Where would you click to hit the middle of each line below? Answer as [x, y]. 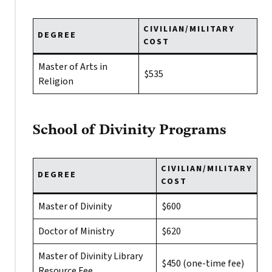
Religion [56, 81]
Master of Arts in [73, 67]
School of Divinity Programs [130, 131]
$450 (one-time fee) [203, 263]
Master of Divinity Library [90, 256]
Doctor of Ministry [76, 231]
